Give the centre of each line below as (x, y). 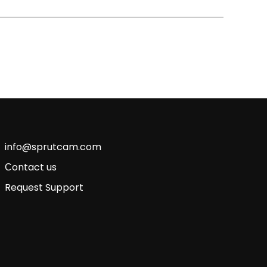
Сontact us (30, 167)
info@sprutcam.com (53, 147)
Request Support (44, 188)
